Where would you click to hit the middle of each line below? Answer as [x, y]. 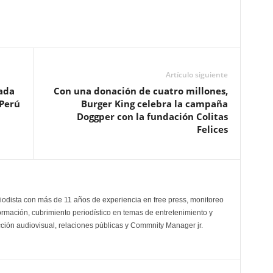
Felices [212, 129]
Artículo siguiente [197, 75]
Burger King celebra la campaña [154, 104]
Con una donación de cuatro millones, [140, 91]
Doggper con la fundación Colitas [152, 117]
